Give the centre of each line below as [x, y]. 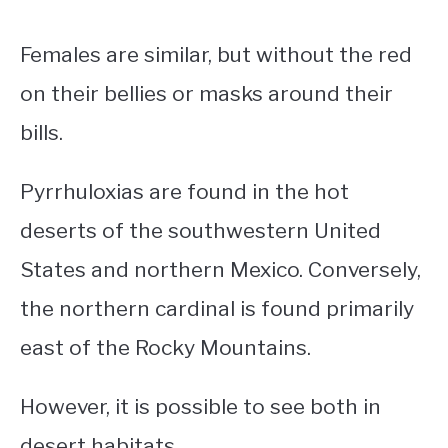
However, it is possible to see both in [200, 407]
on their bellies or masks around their [206, 94]
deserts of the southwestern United [200, 231]
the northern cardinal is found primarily [217, 309]
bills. [41, 133]
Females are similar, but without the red [216, 55]
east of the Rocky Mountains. [165, 348]
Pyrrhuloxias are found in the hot [184, 192]
